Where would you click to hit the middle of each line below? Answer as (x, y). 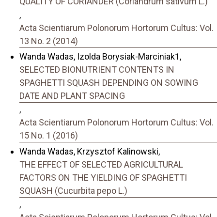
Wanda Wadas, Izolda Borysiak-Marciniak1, (100, 57)
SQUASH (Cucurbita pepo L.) (73, 190)
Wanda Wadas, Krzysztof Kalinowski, (90, 151)
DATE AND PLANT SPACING (72, 96)
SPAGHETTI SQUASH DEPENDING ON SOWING (109, 83)
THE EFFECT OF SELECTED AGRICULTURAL (101, 164)
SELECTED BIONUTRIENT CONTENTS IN (97, 70)
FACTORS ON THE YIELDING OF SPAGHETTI (103, 177)
